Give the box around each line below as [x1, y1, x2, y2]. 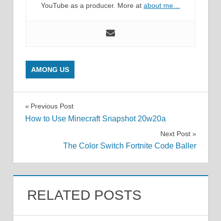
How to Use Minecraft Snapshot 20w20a [25, 114, 166, 123]
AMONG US [31, 66, 70, 74]
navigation [24, 121, 94, 137]
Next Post [160, 129, 190, 138]
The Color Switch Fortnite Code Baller [63, 141, 196, 150]
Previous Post [30, 102, 74, 110]
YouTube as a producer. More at [41, 1, 144, 10]
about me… [144, 1, 180, 10]
